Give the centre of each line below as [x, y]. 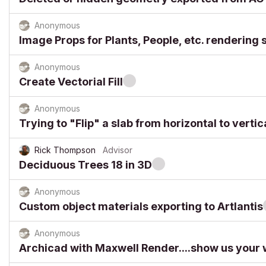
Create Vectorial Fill [71, 82]
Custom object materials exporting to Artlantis [141, 206]
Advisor [118, 150]
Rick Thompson [65, 150]
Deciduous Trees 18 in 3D [85, 165]
